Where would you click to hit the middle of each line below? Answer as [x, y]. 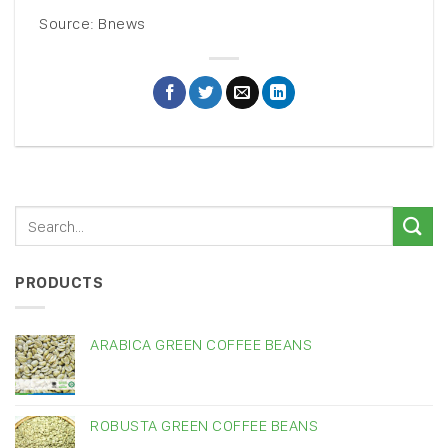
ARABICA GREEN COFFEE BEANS [201, 344]
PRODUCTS [59, 283]
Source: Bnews [92, 24]
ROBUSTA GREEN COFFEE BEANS [204, 425]
